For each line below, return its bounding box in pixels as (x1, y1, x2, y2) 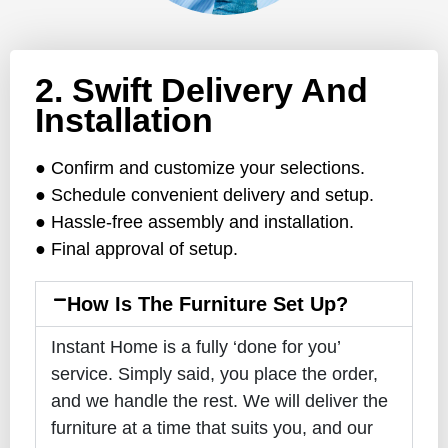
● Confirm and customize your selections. (35, 157, 365, 178)
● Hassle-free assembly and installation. (35, 211, 354, 232)
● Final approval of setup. (35, 238, 238, 259)
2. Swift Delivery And (35, 70, 368, 109)
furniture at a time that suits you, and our (51, 418, 373, 439)
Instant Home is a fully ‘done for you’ (51, 337, 340, 358)
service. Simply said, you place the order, (51, 364, 378, 385)
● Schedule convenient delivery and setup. (35, 184, 374, 205)
